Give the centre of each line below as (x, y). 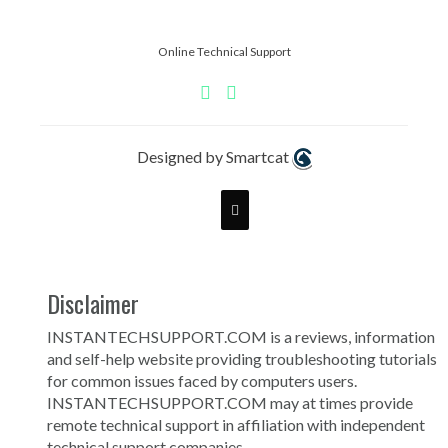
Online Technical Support (224, 51)
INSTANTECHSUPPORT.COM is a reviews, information (241, 336)
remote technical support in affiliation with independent (236, 424)
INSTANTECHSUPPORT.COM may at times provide (230, 402)
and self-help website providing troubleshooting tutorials (242, 358)
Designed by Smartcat (214, 156)
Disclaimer (93, 302)
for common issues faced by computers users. (202, 380)
